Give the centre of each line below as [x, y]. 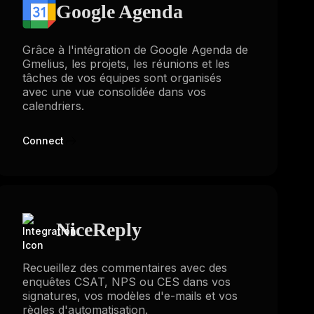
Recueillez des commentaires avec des [124, 268]
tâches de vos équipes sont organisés [122, 77]
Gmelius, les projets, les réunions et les [126, 63]
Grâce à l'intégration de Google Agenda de [135, 49]
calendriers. [53, 105]
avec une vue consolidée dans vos [114, 91]
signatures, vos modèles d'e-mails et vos [130, 296]
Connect [43, 140]
